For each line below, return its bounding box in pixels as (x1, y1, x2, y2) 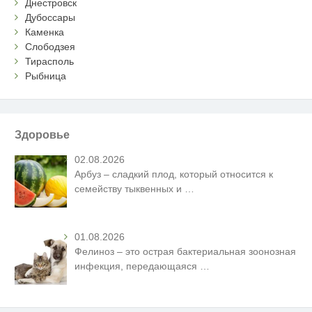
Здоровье (15, 128, 70, 141)
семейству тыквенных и (75, 182, 185, 194)
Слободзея (25, 41, 76, 53)
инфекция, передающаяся (75, 260, 201, 272)
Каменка (25, 26, 65, 38)
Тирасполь (25, 56, 75, 68)
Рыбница (25, 70, 67, 82)
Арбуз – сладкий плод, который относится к (75, 168, 274, 180)
